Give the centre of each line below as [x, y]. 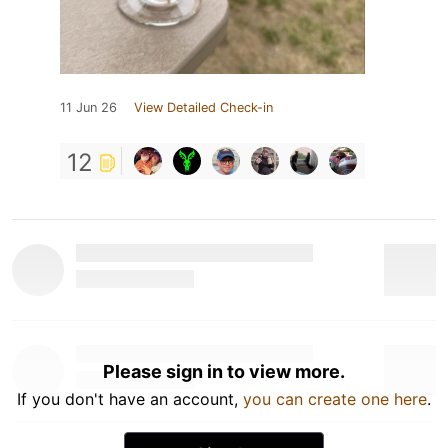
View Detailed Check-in [203, 107]
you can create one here [335, 398]
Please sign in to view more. [224, 371]
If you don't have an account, [130, 398]
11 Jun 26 [88, 107]
